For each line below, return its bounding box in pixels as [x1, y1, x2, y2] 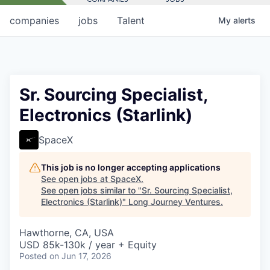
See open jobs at [41, 173, 110, 184]
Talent [117, 14, 145, 27]
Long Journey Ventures [128, 196, 221, 207]
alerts [233, 14, 256, 25]
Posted [19, 250, 47, 261]
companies [10, 14, 59, 27]
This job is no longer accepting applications [41, 162, 221, 172]
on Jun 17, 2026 [49, 250, 111, 261]
